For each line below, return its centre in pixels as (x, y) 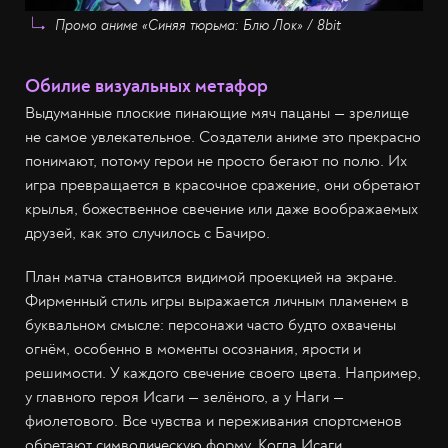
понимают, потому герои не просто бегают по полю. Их (216, 160)
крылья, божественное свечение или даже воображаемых (221, 208)
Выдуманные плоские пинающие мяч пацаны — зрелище (217, 112)
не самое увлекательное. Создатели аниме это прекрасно (223, 136)
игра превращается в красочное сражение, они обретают (222, 184)
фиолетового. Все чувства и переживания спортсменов (213, 420)
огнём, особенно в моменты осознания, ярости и (193, 348)
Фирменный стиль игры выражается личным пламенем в (217, 300)
